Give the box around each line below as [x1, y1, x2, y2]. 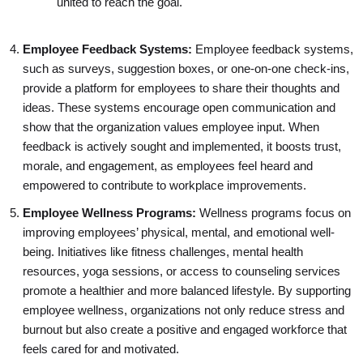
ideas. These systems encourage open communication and [22, 101, 335, 115]
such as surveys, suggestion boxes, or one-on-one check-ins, [22, 62, 349, 76]
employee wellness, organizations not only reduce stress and [22, 304, 344, 318]
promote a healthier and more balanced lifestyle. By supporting [22, 284, 351, 298]
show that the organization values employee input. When [22, 121, 319, 135]
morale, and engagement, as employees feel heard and [22, 160, 313, 173]
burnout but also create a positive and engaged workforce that [22, 323, 347, 337]
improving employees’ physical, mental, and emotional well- [22, 226, 335, 240]
